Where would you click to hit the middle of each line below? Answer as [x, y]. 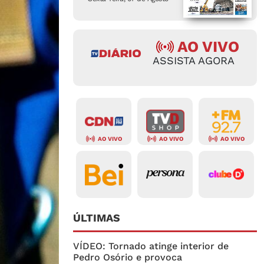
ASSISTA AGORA [194, 61]
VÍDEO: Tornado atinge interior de [151, 246]
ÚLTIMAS [97, 218]
